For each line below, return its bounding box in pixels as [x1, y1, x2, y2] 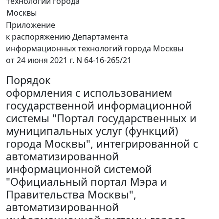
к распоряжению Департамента [6, 31, 128, 42]
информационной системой [6, 162, 152, 176]
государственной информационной [6, 98, 192, 112]
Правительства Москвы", [6, 187, 136, 201]
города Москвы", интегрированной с [6, 136, 198, 151]
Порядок [6, 73, 51, 87]
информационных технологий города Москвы [6, 43, 183, 54]
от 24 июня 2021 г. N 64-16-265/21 [6, 55, 131, 66]
